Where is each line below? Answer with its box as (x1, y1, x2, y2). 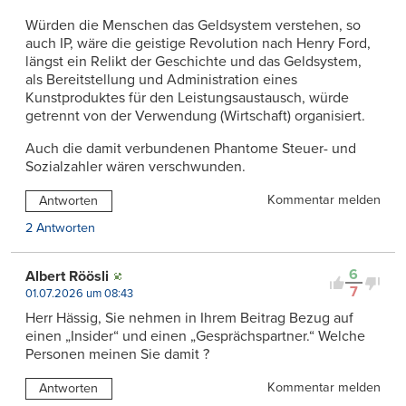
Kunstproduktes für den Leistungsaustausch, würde (25, 89, 349, 108)
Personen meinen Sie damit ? (25, 345, 209, 364)
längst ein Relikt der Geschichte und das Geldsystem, (25, 53, 362, 72)
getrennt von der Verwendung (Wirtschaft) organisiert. (25, 107, 365, 126)
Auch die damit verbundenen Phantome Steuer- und (25, 140, 356, 159)
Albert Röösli (25, 267, 109, 286)
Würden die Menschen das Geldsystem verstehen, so (25, 16, 361, 35)
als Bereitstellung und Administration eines (25, 71, 297, 90)
